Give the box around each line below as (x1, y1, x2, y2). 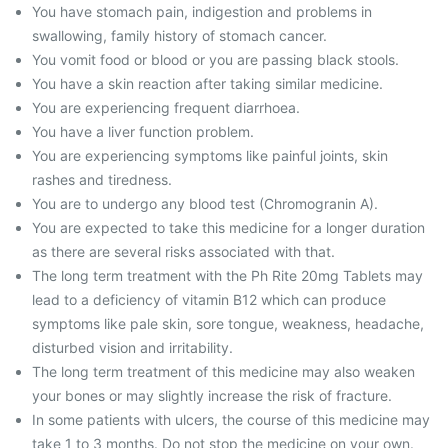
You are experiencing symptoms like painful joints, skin (32, 147, 388, 164)
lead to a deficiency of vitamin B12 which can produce (32, 291, 386, 308)
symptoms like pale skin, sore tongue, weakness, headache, (32, 315, 424, 332)
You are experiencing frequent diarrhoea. (32, 99, 300, 116)
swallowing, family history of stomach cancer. (32, 27, 327, 44)
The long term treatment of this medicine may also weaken (32, 363, 415, 380)
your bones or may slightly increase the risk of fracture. (32, 387, 392, 404)
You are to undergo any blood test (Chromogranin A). (32, 195, 378, 212)
